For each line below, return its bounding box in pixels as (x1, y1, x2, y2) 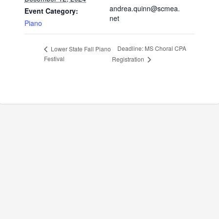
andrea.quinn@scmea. (109, 3, 180, 13)
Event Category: (24, 6, 78, 16)
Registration (111, 55, 146, 64)
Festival (44, 54, 65, 63)
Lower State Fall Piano (49, 44, 111, 53)
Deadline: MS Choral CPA (117, 44, 186, 53)
